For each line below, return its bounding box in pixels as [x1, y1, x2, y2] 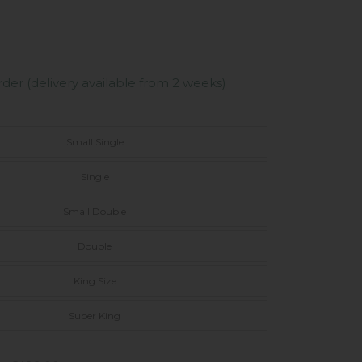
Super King [69, 309, 121, 322]
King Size [73, 274, 116, 287]
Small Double [63, 204, 127, 217]
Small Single [65, 135, 124, 148]
